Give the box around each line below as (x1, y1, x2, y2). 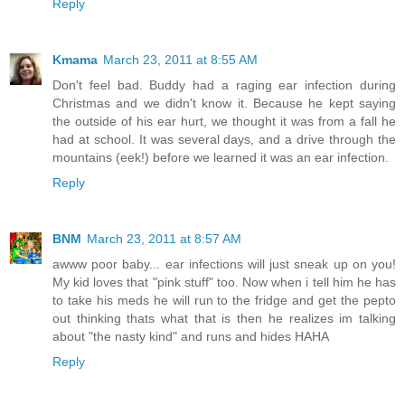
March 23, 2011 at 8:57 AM (87, 231, 241, 246)
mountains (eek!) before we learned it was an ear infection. (52, 149, 389, 165)
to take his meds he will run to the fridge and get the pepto (52, 292, 396, 307)
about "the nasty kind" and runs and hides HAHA (52, 328, 329, 344)
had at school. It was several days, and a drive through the (52, 131, 396, 146)
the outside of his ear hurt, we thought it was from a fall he (52, 113, 396, 128)
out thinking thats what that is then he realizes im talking (52, 310, 396, 325)
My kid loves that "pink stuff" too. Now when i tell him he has (52, 274, 396, 289)
